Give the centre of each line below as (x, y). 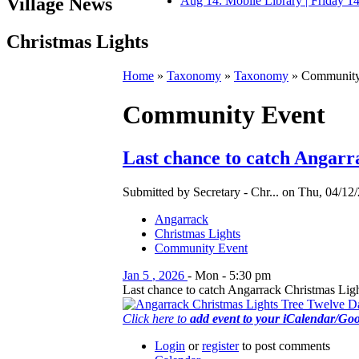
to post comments (284, 345)
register (220, 345)
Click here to (156, 318)
